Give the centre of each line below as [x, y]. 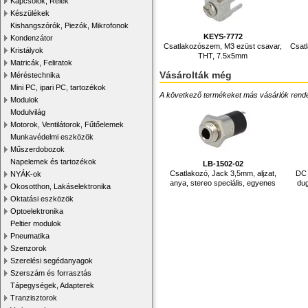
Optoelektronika [37, 211]
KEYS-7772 [223, 36]
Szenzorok [29, 248]
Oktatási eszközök [42, 199]
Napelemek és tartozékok [53, 162]
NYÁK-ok [26, 174]
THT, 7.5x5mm [223, 55]
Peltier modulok [36, 223]
